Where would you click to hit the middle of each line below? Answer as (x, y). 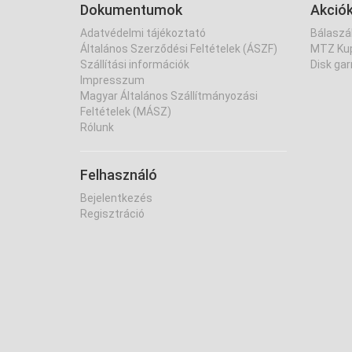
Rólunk (97, 127)
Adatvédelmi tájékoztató (143, 33)
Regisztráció (112, 214)
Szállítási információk (135, 64)
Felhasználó (119, 175)
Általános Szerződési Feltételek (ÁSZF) (179, 49)
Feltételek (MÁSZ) (126, 112)
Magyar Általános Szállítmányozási (169, 96)
